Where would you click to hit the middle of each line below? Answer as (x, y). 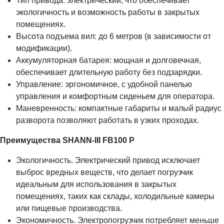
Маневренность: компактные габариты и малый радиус (119, 108)
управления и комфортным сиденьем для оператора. (115, 96)
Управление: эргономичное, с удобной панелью (104, 84)
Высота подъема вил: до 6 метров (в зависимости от (113, 36)
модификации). (44, 48)
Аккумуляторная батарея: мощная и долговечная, (108, 60)
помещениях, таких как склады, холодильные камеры (115, 196)
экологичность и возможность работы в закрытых (108, 12)
